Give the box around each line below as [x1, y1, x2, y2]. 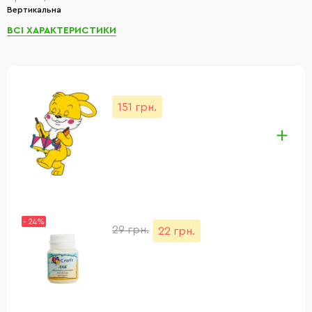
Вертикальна [7, 6, 61, 14]
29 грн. [111, 224, 149, 236]
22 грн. [157, 226, 195, 237]
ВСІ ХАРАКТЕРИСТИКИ [7, 26, 116, 36]
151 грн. [117, 102, 157, 113]
